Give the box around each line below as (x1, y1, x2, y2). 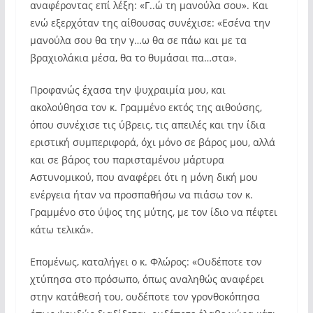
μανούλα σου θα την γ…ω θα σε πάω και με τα (29, 34, 247, 47)
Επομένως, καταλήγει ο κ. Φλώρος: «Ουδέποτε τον (29, 255, 262, 268)
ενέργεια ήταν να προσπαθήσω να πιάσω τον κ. (29, 188, 253, 201)
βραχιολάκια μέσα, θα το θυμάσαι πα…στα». (29, 51, 237, 64)
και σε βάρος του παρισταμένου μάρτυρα (29, 153, 224, 166)
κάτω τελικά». (29, 223, 94, 236)
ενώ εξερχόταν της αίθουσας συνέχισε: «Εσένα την (29, 16, 270, 29)
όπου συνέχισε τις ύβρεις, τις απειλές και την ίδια (29, 118, 265, 131)
